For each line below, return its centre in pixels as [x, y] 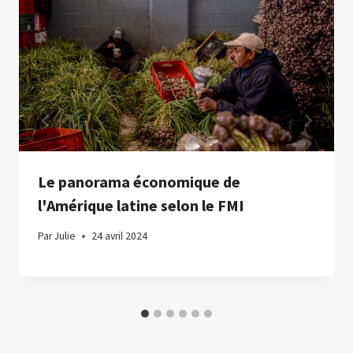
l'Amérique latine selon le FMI [141, 205]
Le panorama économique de [139, 181]
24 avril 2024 [120, 236]
